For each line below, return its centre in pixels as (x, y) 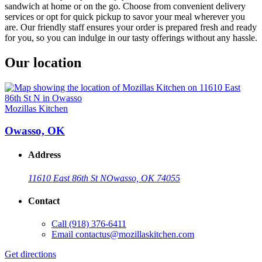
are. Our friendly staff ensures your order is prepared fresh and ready (131, 27)
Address (44, 155)
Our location (43, 62)
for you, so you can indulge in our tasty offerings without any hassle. (131, 37)
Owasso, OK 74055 (143, 178)
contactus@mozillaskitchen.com (135, 235)
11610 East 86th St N (67, 178)
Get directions (30, 254)
